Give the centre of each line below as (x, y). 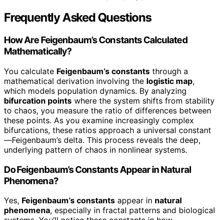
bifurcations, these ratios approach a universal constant (108, 130)
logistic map (169, 81)
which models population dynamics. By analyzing (95, 91)
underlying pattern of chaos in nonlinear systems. (96, 150)
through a (169, 71)
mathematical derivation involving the (75, 81)
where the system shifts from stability (143, 100)
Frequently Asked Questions (78, 18)
